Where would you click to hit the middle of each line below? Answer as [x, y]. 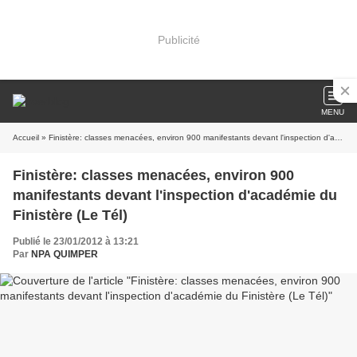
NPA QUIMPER [65, 254]
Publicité [178, 39]
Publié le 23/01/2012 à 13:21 [76, 241]
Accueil [26, 137]
